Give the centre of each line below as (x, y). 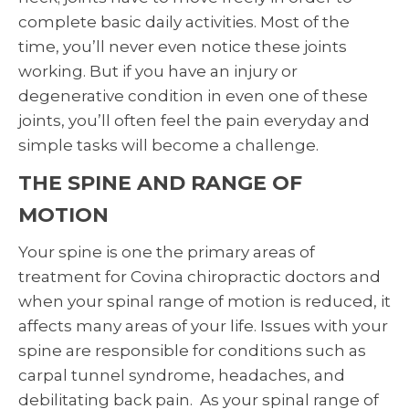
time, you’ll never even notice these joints (183, 47)
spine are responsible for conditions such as (192, 351)
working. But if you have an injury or (158, 72)
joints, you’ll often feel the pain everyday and (194, 121)
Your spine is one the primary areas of (167, 252)
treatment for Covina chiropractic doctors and (199, 277)
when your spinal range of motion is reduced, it (204, 302)
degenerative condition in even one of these (193, 96)
